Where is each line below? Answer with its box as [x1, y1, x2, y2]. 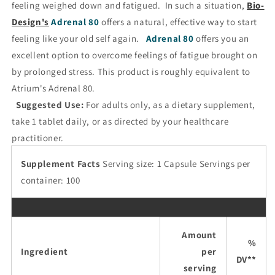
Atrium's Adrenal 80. [12, 82, 95, 94]
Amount [182, 228, 217, 241]
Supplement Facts [21, 157, 101, 169]
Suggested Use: [16, 98, 84, 110]
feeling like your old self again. [12, 32, 146, 44]
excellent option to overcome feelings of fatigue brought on [12, 48, 258, 61]
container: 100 [21, 174, 80, 186]
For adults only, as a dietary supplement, [83, 98, 255, 110]
